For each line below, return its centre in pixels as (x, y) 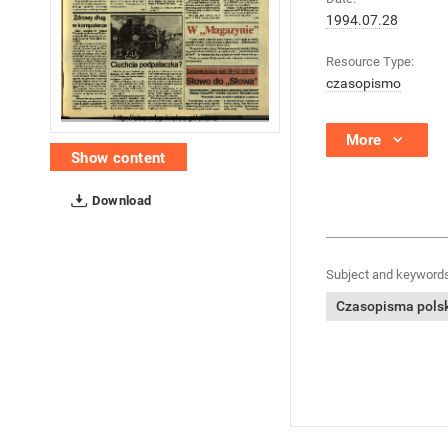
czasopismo (363, 83)
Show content (118, 158)
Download (120, 201)
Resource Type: (370, 61)
